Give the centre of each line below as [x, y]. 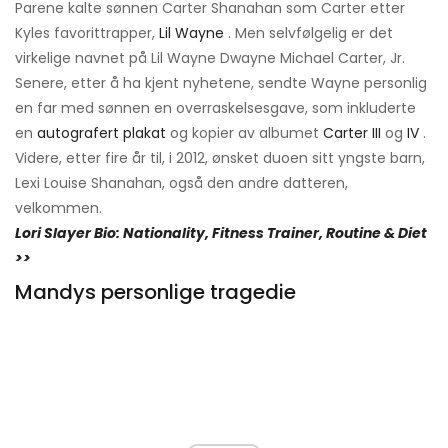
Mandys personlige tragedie [155, 292]
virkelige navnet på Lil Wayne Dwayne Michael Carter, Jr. [210, 58]
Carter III [352, 133]
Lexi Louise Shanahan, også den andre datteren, [181, 183]
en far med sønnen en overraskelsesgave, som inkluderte [215, 108]
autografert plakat [101, 133]
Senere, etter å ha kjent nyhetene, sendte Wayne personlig [221, 83]
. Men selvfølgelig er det [308, 33]
